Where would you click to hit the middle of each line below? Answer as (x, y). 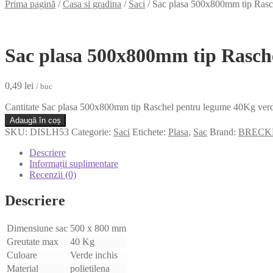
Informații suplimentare (74, 163)
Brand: (224, 132)
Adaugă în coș (35, 120)
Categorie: (92, 132)
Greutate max (33, 241)
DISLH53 (49, 132)
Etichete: (150, 132)
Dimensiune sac (37, 228)
